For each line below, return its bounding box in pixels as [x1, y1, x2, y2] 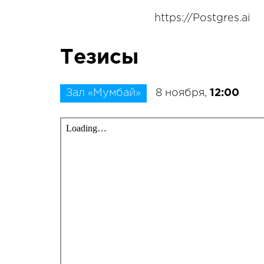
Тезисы [60, 48, 138, 67]
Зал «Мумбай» [66, 88, 141, 98]
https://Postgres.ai [154, 14, 250, 23]
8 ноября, [156, 88, 210, 98]
